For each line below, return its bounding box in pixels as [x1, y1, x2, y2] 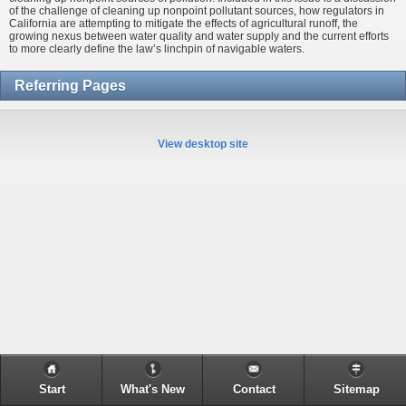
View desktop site [158, 137, 248, 150]
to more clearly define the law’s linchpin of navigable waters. [9, 43, 304, 56]
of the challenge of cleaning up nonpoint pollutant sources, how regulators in [9, 5, 384, 18]
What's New [121, 383, 185, 396]
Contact [232, 383, 275, 396]
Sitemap [333, 383, 380, 396]
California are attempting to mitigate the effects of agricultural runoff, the [9, 17, 358, 31]
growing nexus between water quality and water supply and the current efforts [9, 30, 389, 43]
